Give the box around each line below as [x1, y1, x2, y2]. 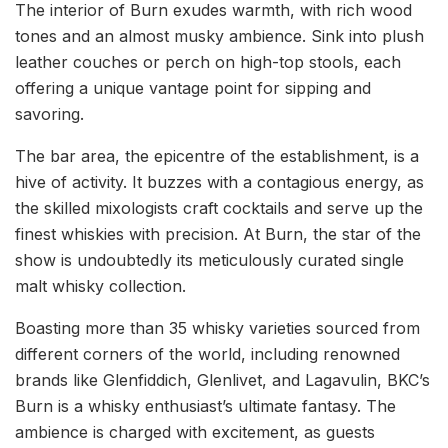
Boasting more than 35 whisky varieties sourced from [15, 318, 420, 338]
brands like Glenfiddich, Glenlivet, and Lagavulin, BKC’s [15, 370, 430, 390]
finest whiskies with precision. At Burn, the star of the [15, 224, 421, 244]
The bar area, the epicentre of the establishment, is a [15, 146, 419, 166]
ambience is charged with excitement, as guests [15, 422, 375, 442]
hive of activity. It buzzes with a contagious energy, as [15, 172, 424, 192]
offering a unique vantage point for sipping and [15, 78, 371, 98]
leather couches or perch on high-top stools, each [15, 52, 401, 72]
